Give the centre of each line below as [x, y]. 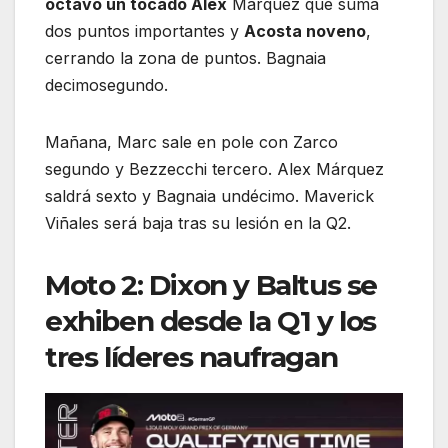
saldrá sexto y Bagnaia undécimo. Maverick [209, 195]
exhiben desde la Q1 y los [211, 320]
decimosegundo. [106, 84]
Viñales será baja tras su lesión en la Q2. [198, 222]
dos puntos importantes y [144, 30]
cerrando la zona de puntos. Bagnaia [185, 57]
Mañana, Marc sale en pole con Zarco [191, 141]
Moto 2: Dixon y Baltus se [211, 284]
